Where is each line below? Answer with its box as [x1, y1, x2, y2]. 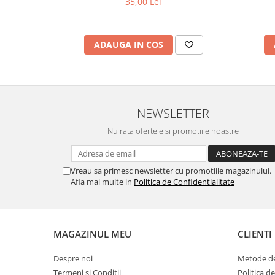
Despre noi [53, 252, 93, 264]
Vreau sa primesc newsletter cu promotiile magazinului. [71, 165, 271, 176]
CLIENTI [238, 227, 272, 240]
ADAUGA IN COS [93, 38, 163, 50]
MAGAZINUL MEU [53, 227, 131, 240]
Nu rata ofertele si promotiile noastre [107, 125, 239, 136]
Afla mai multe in [71, 176, 134, 187]
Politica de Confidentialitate [134, 176, 234, 187]
